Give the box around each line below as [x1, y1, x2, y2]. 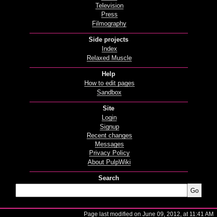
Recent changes [86, 132, 132, 139]
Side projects [89, 36, 128, 43]
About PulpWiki [88, 158, 131, 166]
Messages [94, 141, 124, 148]
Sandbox [97, 89, 122, 96]
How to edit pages [84, 80, 135, 87]
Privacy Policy [89, 150, 130, 157]
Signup [99, 123, 119, 130]
